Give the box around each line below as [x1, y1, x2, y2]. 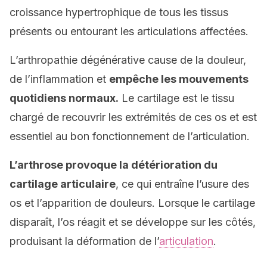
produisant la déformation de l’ [10, 235, 159, 247]
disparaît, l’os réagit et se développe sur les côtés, [10, 216, 256, 228]
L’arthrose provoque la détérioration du [10, 159, 218, 171]
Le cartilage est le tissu [119, 92, 234, 104]
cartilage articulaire [10, 178, 116, 190]
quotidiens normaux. [10, 92, 119, 104]
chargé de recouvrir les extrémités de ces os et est [10, 111, 257, 123]
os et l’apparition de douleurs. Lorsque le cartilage [10, 197, 255, 209]
